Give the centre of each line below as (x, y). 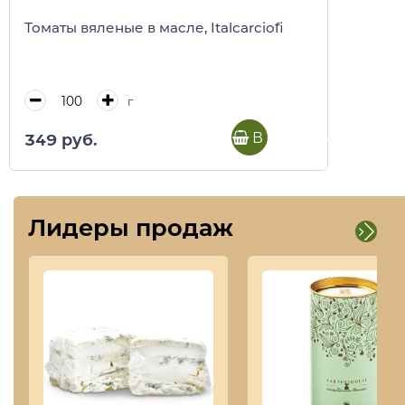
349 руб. (61, 139)
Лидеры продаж (131, 227)
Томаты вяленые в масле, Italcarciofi (154, 28)
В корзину (290, 137)
